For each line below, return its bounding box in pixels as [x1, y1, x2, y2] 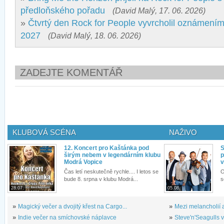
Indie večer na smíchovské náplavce [18, 214, 116, 221]
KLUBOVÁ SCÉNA [12, 128, 76, 137]
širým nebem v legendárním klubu [64, 151, 160, 159]
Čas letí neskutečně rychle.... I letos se [64, 168, 158, 175]
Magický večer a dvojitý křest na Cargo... [18, 203, 127, 210]
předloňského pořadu [20, 5, 105, 15]
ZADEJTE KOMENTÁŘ [20, 67, 122, 78]
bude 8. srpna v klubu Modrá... [64, 176, 138, 182]
